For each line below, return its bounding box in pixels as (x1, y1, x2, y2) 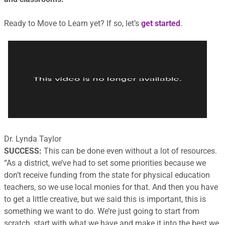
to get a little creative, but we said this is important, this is (4, 194, 206, 204)
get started (141, 19, 180, 28)
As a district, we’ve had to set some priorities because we (7, 158, 206, 168)
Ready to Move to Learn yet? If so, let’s (4, 19, 141, 28)
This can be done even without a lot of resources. (42, 146, 217, 156)
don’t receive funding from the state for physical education (4, 170, 210, 180)
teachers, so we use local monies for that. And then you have (4, 182, 218, 192)
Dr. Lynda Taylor (4, 134, 61, 144)
